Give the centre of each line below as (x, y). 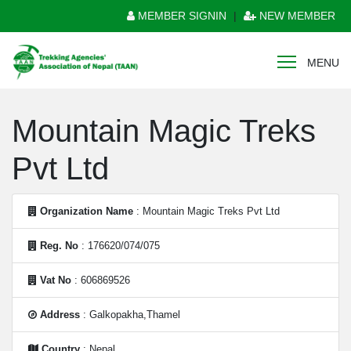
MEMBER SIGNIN (181, 16)
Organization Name (87, 211)
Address (60, 315)
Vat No (56, 280)
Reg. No (59, 246)
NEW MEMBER (296, 16)
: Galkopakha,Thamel (130, 315)
